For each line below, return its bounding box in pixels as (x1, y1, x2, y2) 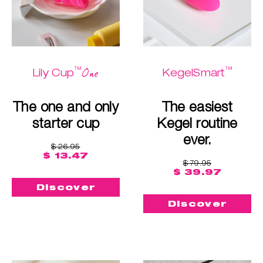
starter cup (32, 114, 99, 131)
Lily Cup (33, 66, 75, 79)
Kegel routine (157, 114, 238, 131)
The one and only (13, 97, 119, 114)
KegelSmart (161, 66, 225, 79)
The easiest (161, 97, 233, 114)
